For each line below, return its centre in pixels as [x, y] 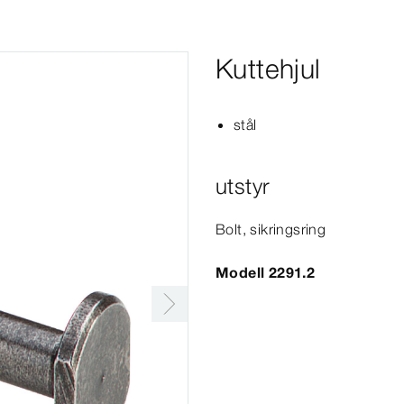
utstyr [243, 186]
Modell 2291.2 [266, 272]
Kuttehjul [268, 69]
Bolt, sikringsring [271, 229]
